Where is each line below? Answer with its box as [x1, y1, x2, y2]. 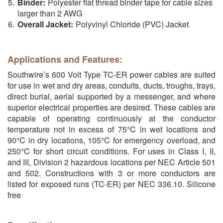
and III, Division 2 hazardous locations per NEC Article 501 [7, 156, 216, 168]
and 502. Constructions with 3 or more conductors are [7, 167, 216, 179]
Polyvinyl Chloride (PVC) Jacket [76, 18, 189, 30]
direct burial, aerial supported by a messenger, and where [7, 90, 216, 102]
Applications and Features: [7, 52, 122, 66]
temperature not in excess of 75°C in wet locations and [7, 123, 216, 135]
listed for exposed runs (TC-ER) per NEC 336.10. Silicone [7, 178, 216, 190]
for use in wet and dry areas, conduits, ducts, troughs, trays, [7, 79, 216, 91]
